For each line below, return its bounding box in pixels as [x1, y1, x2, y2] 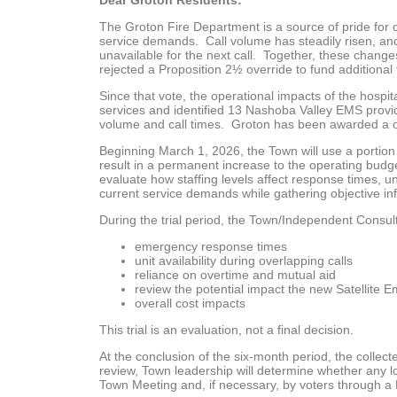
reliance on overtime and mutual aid [135, 268, 336, 282]
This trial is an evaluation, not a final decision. [99, 323, 354, 337]
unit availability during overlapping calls [135, 253, 353, 268]
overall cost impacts [135, 296, 245, 310]
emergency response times [135, 239, 287, 253]
